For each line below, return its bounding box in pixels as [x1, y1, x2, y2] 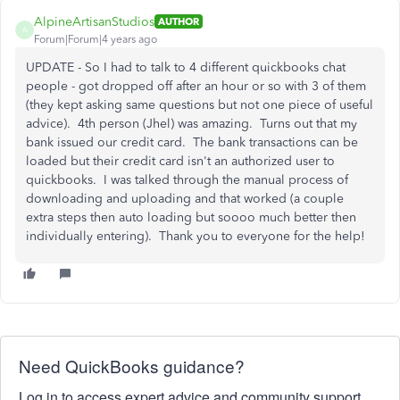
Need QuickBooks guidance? [19, 353, 245, 378]
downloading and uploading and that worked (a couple [26, 190, 344, 206]
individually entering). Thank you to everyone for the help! [26, 228, 365, 244]
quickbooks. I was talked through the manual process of [26, 171, 348, 187]
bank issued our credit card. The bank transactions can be [26, 134, 358, 150]
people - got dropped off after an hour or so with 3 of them [26, 78, 366, 94]
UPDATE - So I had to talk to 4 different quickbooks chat [26, 59, 346, 75]
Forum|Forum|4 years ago [34, 32, 157, 46]
